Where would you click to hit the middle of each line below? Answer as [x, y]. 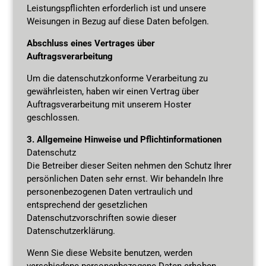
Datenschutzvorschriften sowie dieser [101, 218]
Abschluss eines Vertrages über [91, 43]
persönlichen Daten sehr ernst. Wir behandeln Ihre [125, 178]
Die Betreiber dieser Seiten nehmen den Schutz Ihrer [129, 165]
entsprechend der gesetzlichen [87, 205]
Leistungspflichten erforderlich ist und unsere [116, 8]
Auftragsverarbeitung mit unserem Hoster [109, 104]
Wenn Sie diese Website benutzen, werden [109, 253]
